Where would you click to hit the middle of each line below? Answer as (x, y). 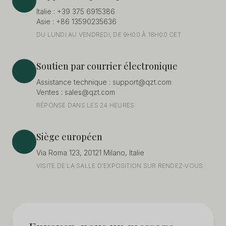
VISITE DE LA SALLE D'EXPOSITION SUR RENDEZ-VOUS (120, 166)
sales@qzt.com (90, 92)
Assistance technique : (74, 82)
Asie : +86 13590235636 (76, 21)
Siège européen (69, 137)
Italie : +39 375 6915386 (76, 11)
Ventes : (50, 92)
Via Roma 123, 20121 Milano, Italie (90, 153)
